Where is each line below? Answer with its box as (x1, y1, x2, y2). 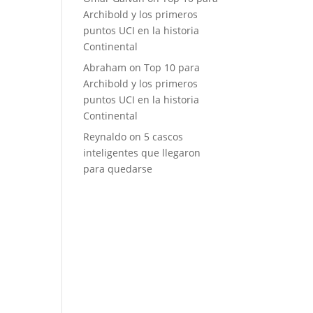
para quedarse (83, 162, 153, 175)
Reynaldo (83, 130, 127, 143)
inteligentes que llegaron (83, 146, 201, 159)
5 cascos (144, 130, 184, 143)
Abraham (83, 61, 127, 74)
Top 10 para (144, 61, 201, 74)
